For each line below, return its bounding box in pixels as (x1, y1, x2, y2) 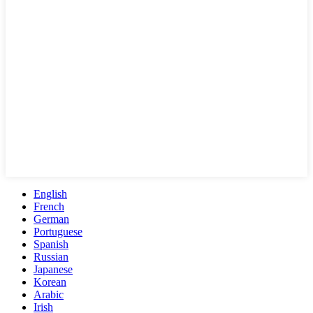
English (34, 188, 67, 201)
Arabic (34, 289, 64, 301)
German (34, 213, 69, 226)
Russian (34, 251, 68, 263)
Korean (34, 276, 66, 289)
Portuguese (34, 226, 82, 238)
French (34, 201, 64, 213)
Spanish (34, 238, 68, 251)
